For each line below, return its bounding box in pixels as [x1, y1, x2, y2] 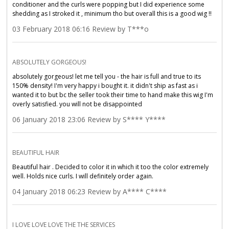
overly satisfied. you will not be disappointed [12, 99, 143, 108]
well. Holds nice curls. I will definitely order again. [12, 171, 154, 180]
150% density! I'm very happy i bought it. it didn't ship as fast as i [12, 81, 198, 90]
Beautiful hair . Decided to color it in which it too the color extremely [12, 162, 209, 171]
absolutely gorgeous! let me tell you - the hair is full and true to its [12, 72, 201, 81]
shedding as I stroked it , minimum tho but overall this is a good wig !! [12, 9, 212, 18]
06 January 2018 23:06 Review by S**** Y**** [12, 114, 166, 124]
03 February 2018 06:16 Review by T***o [12, 24, 149, 34]
